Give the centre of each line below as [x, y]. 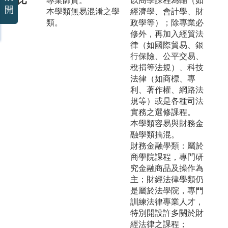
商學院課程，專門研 [167, 157]
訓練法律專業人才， [167, 202]
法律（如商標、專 [163, 78]
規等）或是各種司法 [167, 101]
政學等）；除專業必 [167, 22]
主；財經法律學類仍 [167, 179]
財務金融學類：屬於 [167, 146]
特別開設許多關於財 [167, 213]
